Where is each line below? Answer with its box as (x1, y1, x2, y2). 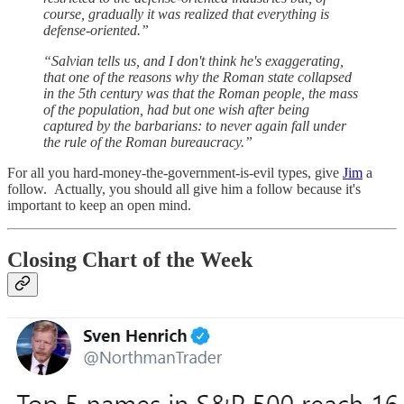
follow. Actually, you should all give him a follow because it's (7, 180, 361, 197)
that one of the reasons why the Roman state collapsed (43, 69, 352, 85)
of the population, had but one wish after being (43, 101, 309, 117)
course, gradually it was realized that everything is (43, 5, 329, 22)
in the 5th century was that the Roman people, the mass (43, 85, 358, 101)
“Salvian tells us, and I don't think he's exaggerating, (43, 52, 344, 69)
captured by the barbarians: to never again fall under (43, 117, 346, 133)
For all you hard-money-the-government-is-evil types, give (7, 164, 343, 180)
